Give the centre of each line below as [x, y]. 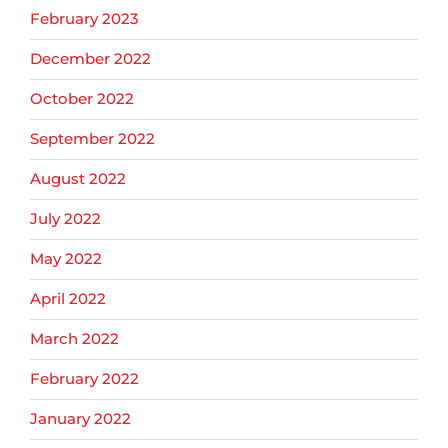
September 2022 [92, 139]
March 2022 [74, 339]
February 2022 [84, 379]
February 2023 [84, 19]
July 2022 [65, 219]
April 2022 [68, 299]
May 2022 [66, 259]
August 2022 [78, 179]
